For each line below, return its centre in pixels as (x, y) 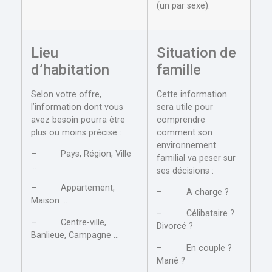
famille (179, 70)
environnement (186, 145)
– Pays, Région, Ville (81, 154)
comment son (185, 132)
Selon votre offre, (66, 94)
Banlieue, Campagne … (75, 235)
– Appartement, (73, 188)
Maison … (49, 201)
